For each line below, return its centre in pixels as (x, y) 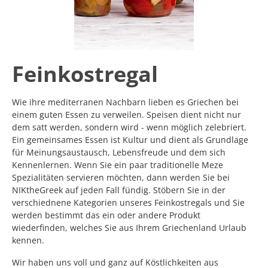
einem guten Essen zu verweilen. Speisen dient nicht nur (127, 114)
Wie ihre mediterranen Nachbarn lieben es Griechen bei (125, 102)
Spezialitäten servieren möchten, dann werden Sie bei (121, 177)
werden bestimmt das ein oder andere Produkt (106, 215)
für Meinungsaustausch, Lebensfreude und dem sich (119, 152)
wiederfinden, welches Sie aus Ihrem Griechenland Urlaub (129, 227)
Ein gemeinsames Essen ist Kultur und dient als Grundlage (130, 139)
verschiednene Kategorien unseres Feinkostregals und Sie (128, 202)
